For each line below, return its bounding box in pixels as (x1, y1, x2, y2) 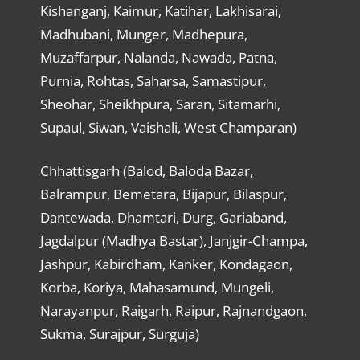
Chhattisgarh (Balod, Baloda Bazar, (39, 162, 253, 181)
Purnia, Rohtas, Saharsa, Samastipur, (39, 71, 266, 90)
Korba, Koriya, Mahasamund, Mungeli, (39, 278, 274, 297)
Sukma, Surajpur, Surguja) (39, 325, 199, 344)
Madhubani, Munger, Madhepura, (39, 24, 247, 43)
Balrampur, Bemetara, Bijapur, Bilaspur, (39, 185, 287, 204)
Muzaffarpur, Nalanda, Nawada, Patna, (39, 47, 277, 67)
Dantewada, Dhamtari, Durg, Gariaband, (39, 208, 287, 227)
